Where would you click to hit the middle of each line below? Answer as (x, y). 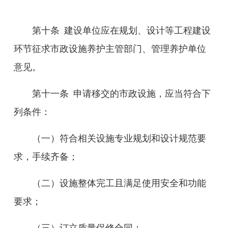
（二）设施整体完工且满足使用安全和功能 (119, 183)
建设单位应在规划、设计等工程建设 (137, 31)
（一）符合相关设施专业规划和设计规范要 (119, 138)
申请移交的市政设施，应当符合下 (142, 94)
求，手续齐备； (46, 157)
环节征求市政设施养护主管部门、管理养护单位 (110, 49)
